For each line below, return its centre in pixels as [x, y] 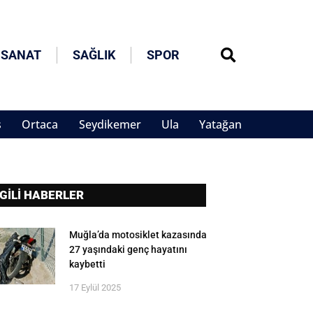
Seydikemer [110, 125]
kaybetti [88, 264]
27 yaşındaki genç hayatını [129, 250]
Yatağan [220, 125]
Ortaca [40, 125]
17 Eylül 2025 [95, 288]
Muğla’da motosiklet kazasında [138, 235]
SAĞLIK [94, 55]
